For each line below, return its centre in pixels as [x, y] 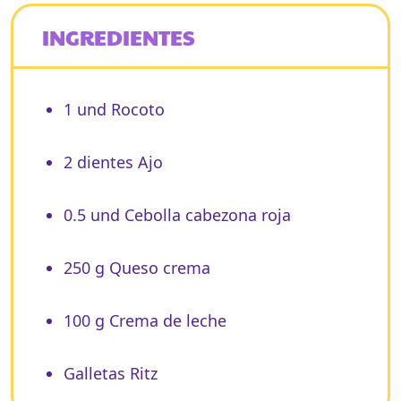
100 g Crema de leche [145, 320]
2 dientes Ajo [113, 162]
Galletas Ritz [110, 373]
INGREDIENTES [118, 36]
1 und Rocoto [114, 109]
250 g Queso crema [137, 268]
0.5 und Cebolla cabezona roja [177, 215]
